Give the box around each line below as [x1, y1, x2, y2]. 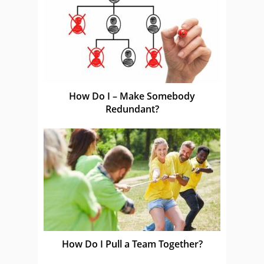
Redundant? [105, 102, 159, 115]
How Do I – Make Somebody [69, 89, 195, 103]
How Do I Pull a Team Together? [61, 237, 203, 250]
